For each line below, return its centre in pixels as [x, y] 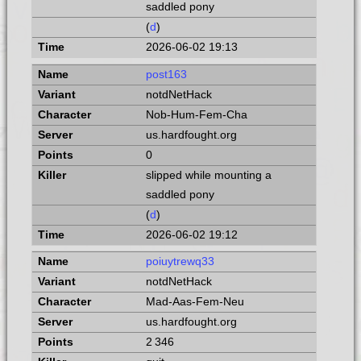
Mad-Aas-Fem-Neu [195, 302]
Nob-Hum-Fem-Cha [196, 114]
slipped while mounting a [208, 175]
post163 [166, 74]
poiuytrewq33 [180, 262]
